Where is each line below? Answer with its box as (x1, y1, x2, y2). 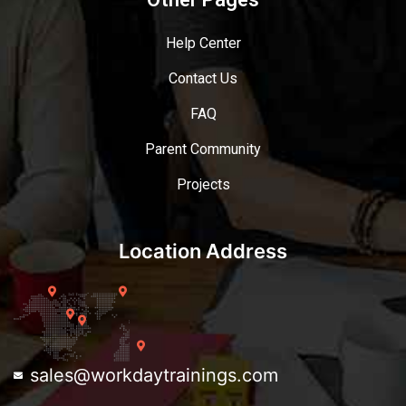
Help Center (165, 34, 241, 52)
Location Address (119, 238, 287, 263)
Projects (176, 175, 230, 193)
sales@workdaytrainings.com (29, 364, 278, 387)
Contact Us (169, 69, 237, 87)
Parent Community (145, 140, 261, 158)
